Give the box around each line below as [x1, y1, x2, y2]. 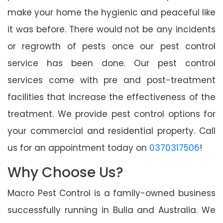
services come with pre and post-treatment [7, 74, 216, 86]
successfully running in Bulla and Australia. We [7, 204, 216, 216]
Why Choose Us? [7, 162, 123, 182]
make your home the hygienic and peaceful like [7, 6, 216, 18]
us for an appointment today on [7, 141, 149, 154]
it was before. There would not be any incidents [7, 23, 216, 35]
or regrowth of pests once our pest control [7, 40, 216, 52]
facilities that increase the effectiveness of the [7, 91, 216, 103]
